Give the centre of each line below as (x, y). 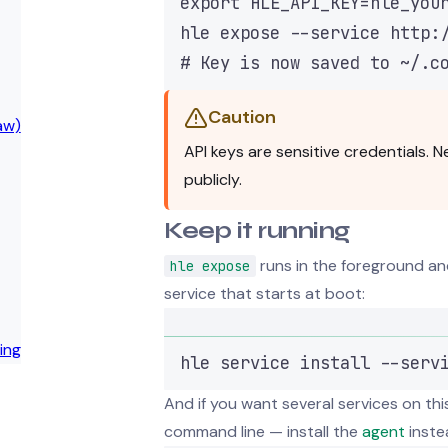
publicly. (213, 179)
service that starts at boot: (264, 293)
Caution (241, 117)
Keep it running (257, 230)
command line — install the (263, 431)
